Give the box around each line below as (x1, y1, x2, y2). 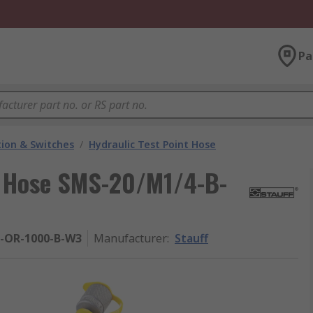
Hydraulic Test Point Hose (89, 138, 216, 151)
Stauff (175, 231, 208, 246)
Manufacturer (94, 231, 167, 246)
